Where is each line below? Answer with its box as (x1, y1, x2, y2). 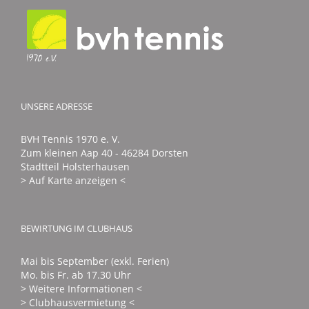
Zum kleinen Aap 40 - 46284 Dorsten (21, 146, 188, 159)
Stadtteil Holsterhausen (21, 159, 130, 173)
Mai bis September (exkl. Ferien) (21, 254, 169, 268)
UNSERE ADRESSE (21, 99, 92, 112)
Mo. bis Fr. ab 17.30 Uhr (21, 268, 131, 281)
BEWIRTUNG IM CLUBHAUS (21, 221, 132, 235)
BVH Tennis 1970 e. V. (21, 132, 120, 146)
